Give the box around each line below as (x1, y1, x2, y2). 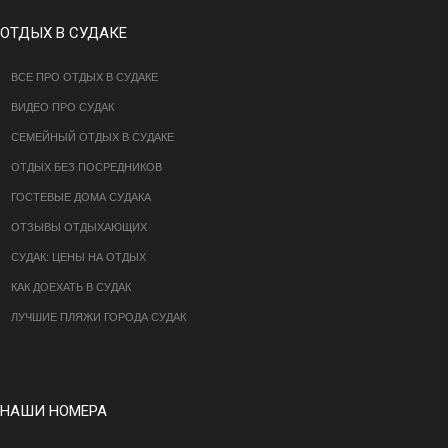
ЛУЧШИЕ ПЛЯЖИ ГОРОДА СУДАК (11, 311, 186, 324)
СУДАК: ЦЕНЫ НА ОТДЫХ (11, 251, 146, 264)
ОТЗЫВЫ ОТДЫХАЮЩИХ (11, 221, 147, 234)
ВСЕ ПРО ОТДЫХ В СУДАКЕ (11, 71, 158, 84)
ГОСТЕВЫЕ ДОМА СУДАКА (11, 191, 151, 204)
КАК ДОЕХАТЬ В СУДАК (11, 281, 131, 294)
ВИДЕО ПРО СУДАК (11, 101, 114, 114)
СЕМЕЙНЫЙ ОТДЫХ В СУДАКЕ (11, 131, 174, 144)
